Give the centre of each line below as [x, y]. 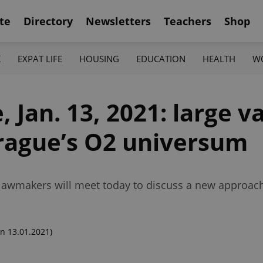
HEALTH [219, 58]
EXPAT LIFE [40, 58]
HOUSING [99, 58]
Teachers [188, 21]
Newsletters [118, 21]
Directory [48, 21]
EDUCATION [161, 58]
